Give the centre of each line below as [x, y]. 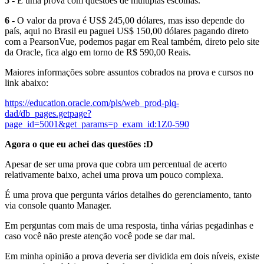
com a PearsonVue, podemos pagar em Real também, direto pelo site [132, 42]
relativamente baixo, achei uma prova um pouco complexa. [114, 175]
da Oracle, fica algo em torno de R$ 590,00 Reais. [98, 52]
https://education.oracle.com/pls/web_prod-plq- [92, 103]
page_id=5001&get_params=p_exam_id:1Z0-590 [97, 124]
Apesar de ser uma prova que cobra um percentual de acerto [116, 164]
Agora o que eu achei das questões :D [79, 144]
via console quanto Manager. [58, 206]
